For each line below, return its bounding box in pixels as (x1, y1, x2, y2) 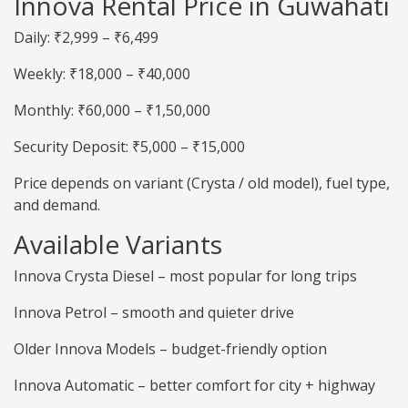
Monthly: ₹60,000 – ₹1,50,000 (14, 100, 210, 121)
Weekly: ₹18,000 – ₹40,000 (14, 64, 190, 85)
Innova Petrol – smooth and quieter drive (14, 302, 294, 323)
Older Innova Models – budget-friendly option (14, 339, 327, 360)
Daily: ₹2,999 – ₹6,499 (14, 27, 158, 48)
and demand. (14, 195, 100, 216)
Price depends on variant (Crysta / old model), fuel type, (14, 173, 390, 194)
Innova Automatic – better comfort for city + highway (14, 375, 375, 396)
